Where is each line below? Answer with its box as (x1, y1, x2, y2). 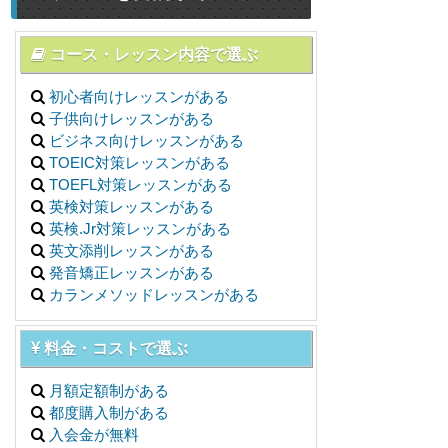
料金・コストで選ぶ (40, 340, 188, 357)
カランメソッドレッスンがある (49, 286, 259, 303)
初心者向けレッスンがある (49, 88, 229, 105)
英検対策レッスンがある (49, 198, 214, 215)
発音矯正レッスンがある (49, 264, 214, 281)
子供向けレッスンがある (49, 110, 214, 127)
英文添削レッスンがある (49, 242, 214, 259)
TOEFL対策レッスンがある (49, 176, 232, 193)
